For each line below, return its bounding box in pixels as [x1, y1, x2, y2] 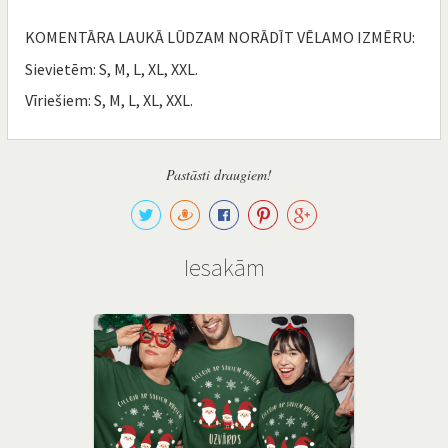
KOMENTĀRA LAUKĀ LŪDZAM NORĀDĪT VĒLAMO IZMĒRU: [25, 27, 415, 47]
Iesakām [183, 251, 265, 283]
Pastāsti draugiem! [166, 164, 272, 184]
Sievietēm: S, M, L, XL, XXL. [25, 58, 198, 79]
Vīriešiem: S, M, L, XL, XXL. [25, 90, 193, 110]
